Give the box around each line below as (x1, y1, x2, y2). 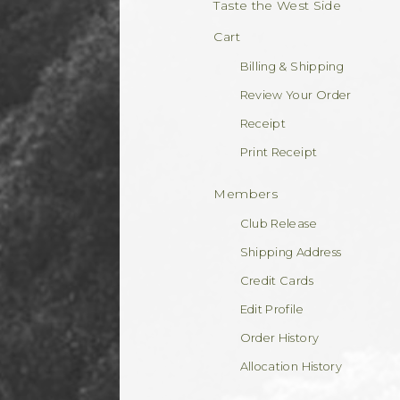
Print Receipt (239, 145, 318, 159)
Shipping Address (239, 245, 342, 259)
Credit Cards (239, 273, 313, 287)
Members (213, 185, 278, 202)
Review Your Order (239, 87, 352, 102)
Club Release (239, 216, 317, 230)
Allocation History (239, 359, 342, 373)
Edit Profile (239, 302, 304, 316)
